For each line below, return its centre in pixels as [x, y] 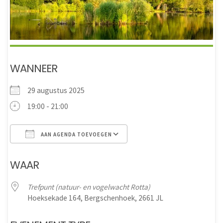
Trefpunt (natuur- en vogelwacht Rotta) [89, 187]
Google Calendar [163, 154]
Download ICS [50, 154]
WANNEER [34, 68]
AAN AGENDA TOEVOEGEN [76, 134]
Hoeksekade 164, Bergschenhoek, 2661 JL [96, 198]
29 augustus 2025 [59, 90]
